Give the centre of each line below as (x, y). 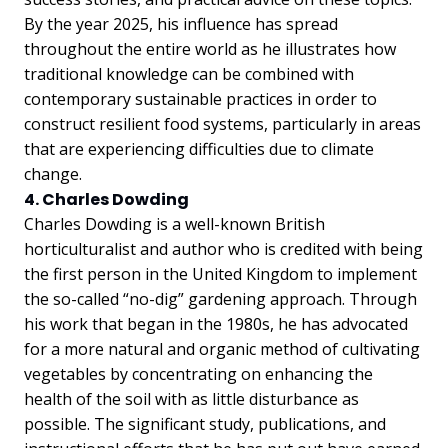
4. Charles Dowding (106, 199)
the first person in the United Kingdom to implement (220, 274)
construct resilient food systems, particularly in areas (222, 124)
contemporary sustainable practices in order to (200, 99)
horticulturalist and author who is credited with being (223, 249)
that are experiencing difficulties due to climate (199, 149)
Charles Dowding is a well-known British (174, 224)
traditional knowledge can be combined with (189, 74)
